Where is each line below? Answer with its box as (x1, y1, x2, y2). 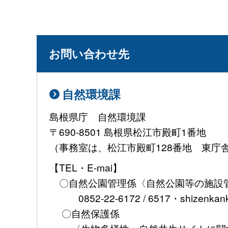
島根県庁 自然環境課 (49, 109, 156, 124)
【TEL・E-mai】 (49, 160, 122, 175)
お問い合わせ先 (49, 45, 129, 62)
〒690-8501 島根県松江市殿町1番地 (49, 125, 206, 139)
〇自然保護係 (49, 206, 120, 220)
